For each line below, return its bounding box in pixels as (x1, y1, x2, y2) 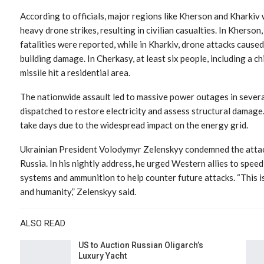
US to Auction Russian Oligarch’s (78, 240, 203, 250)
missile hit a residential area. (20, 67, 130, 78)
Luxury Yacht (78, 250, 127, 260)
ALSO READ (20, 217, 65, 229)
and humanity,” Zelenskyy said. (20, 186, 136, 197)
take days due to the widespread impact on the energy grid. (20, 119, 248, 130)
